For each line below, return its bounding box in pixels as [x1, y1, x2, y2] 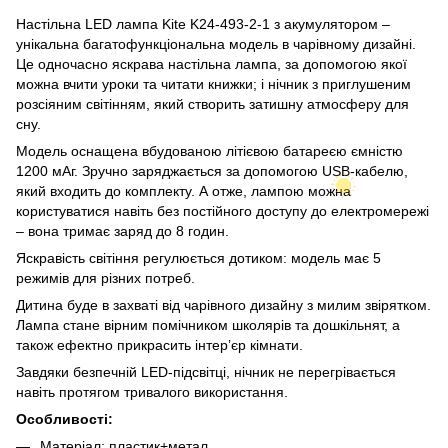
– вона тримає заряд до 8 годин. [16, 222, 229, 239]
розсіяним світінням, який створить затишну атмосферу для [16, 95, 409, 112]
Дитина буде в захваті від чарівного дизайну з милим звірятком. [16, 296, 431, 313]
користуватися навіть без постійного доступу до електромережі [16, 202, 429, 219]
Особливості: [16, 410, 113, 427]
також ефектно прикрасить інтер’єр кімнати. [16, 336, 303, 353]
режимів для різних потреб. [16, 269, 195, 286]
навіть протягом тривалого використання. [16, 383, 288, 400]
